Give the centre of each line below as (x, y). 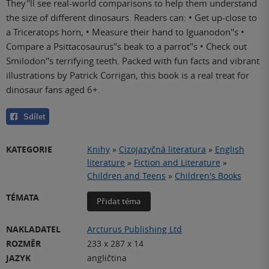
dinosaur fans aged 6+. (53, 89)
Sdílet (34, 116)
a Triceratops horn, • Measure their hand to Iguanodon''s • (125, 32)
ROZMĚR (23, 243)
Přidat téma (119, 201)
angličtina (107, 258)
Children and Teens (126, 175)
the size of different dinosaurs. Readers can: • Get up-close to (131, 17)
